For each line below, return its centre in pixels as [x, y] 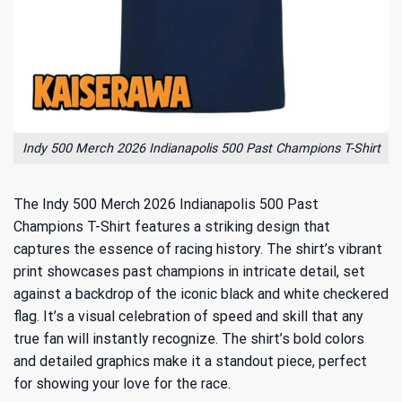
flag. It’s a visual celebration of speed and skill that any [188, 316]
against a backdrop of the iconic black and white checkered [201, 293]
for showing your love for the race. [122, 383]
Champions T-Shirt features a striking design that [172, 226]
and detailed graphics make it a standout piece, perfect [190, 361]
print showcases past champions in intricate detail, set [189, 271]
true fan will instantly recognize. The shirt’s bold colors [189, 338]
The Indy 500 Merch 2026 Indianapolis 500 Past [166, 204]
